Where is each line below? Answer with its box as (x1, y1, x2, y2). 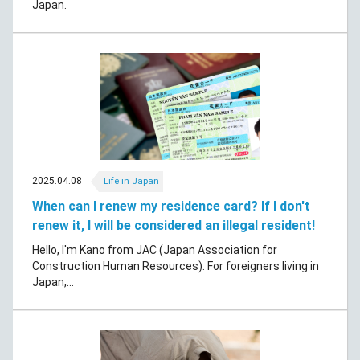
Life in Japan (103, 176, 159, 187)
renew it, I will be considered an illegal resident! (32, 218, 315, 234)
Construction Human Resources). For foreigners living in (32, 260, 319, 273)
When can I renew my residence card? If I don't (32, 198, 310, 215)
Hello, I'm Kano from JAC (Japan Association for (32, 243, 277, 257)
